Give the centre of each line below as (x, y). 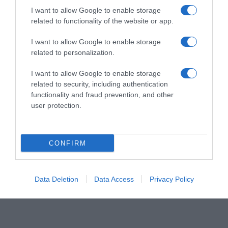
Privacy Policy (172, 179)
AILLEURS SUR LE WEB (68, 163)
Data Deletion (56, 179)
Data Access (114, 179)
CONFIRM (67, 143)
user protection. (56, 105)
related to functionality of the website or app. (102, 21)
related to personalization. (73, 52)
